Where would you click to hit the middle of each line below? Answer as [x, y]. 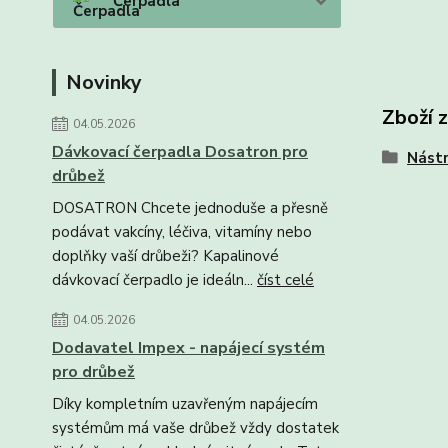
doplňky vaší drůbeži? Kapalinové [165, 256]
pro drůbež [93, 372]
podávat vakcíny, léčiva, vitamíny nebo [182, 232]
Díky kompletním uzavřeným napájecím [185, 404]
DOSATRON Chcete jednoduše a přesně [190, 208]
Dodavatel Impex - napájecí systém [188, 348]
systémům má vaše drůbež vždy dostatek [195, 428]
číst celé [285, 280]
